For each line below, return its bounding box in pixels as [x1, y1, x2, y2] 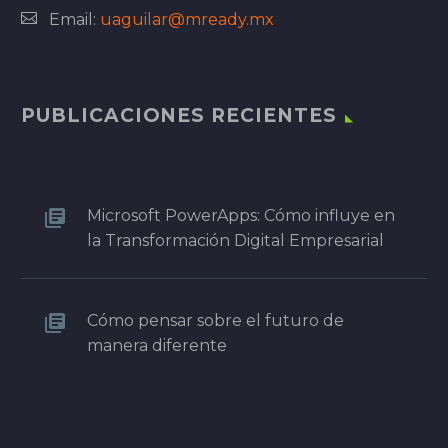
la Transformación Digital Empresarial [87, 230, 384, 250]
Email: [49, 10, 100, 30]
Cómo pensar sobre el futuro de [87, 310, 344, 330]
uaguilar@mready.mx [100, 10, 274, 30]
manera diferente [87, 335, 227, 355]
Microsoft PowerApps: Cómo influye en [87, 205, 395, 225]
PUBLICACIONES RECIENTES [21, 103, 337, 127]
